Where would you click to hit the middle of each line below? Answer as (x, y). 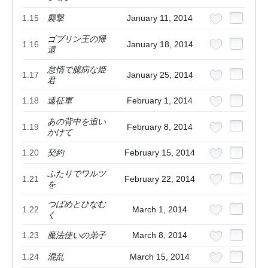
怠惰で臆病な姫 (77, 70)
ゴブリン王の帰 (77, 39)
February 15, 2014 (160, 153)
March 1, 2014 (160, 210)
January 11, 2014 (160, 18)
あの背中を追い (77, 122)
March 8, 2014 (160, 235)
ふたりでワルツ (77, 174)
